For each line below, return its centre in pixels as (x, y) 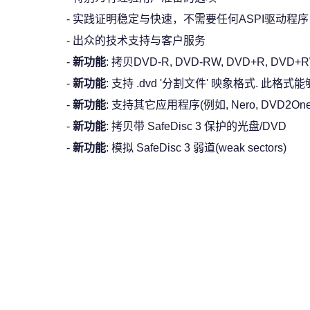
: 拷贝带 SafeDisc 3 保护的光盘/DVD (196, 126)
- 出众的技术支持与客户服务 (136, 40)
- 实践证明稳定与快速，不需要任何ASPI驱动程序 (188, 19)
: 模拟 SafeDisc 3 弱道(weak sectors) (196, 148)
